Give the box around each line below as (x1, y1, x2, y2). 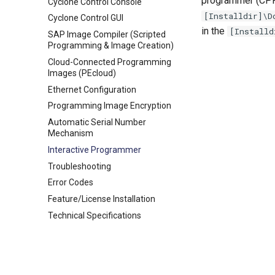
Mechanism (48, 128, 93, 138)
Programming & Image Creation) (48, 41, 174, 50)
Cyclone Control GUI (48, 13, 123, 23)
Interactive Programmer (48, 144, 141, 155)
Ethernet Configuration (48, 84, 136, 95)
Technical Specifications (48, 210, 141, 220)
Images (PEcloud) (48, 68, 116, 78)
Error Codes (48, 177, 93, 188)
